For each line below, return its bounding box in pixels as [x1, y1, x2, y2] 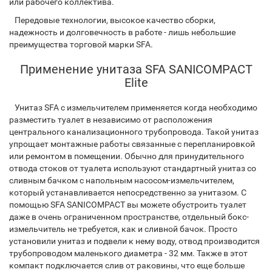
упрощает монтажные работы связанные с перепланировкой [9, 139, 255, 149]
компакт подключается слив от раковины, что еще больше [9, 260, 245, 270]
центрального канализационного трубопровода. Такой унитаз [9, 127, 259, 137]
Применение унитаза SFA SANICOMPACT [19, 62, 253, 76]
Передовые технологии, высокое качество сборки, [9, 15, 216, 25]
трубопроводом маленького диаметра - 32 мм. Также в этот [9, 248, 248, 258]
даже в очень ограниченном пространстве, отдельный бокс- [9, 212, 249, 222]
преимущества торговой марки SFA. [9, 39, 153, 49]
